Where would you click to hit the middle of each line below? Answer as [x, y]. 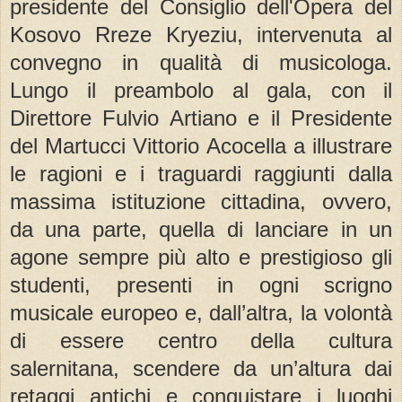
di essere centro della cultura [201, 341]
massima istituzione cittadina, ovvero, [201, 202]
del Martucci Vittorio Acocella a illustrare [201, 146]
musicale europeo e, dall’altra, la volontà [201, 313]
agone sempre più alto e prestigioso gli [201, 258]
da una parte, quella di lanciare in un [201, 230]
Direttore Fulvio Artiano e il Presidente [201, 118]
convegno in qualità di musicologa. [201, 63]
